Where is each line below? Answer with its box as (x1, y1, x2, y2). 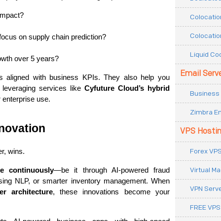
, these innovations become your (52, 188, 170, 196)
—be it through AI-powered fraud (54, 166, 170, 174)
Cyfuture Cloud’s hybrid (84, 84, 170, 92)
